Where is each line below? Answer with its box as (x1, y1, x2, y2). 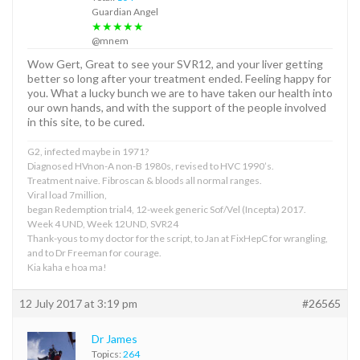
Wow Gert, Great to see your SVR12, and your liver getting (27, 56, 323, 71)
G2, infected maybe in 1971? (27, 145, 149, 157)
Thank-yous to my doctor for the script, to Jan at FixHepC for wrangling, (27, 231, 328, 244)
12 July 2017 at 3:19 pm (19, 296, 137, 310)
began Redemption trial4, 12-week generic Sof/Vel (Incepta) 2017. (27, 202, 306, 215)
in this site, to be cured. (27, 114, 145, 129)
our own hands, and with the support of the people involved (27, 100, 326, 114)
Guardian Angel (92, 5, 158, 18)
